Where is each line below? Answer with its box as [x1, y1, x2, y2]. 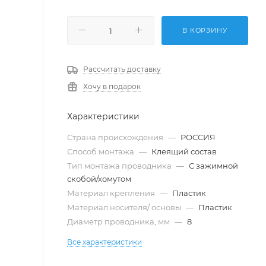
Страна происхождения [67, 132, 165, 142]
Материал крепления [67, 188, 157, 198]
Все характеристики [67, 237, 142, 246]
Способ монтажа [67, 146, 136, 156]
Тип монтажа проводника [67, 160, 173, 170]
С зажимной [189, 160, 238, 170]
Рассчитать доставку [83, 64, 161, 74]
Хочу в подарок [83, 81, 141, 91]
